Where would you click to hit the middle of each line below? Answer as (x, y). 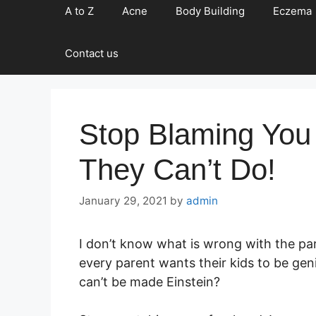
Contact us (92, 53)
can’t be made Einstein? (150, 281)
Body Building (210, 11)
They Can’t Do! (177, 170)
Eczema (292, 11)
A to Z (79, 11)
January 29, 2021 (123, 200)
